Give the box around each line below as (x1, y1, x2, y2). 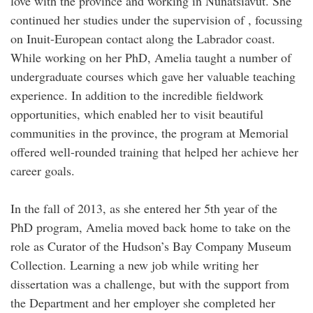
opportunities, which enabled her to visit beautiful (10, 105, 263, 122)
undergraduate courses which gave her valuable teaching (10, 67, 296, 85)
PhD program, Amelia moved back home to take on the (10, 218, 291, 235)
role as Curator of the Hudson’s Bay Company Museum (10, 237, 291, 254)
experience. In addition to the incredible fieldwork (10, 86, 263, 103)
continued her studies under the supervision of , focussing (10, 10, 303, 28)
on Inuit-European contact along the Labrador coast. (10, 29, 275, 47)
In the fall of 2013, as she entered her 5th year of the (10, 199, 277, 217)
